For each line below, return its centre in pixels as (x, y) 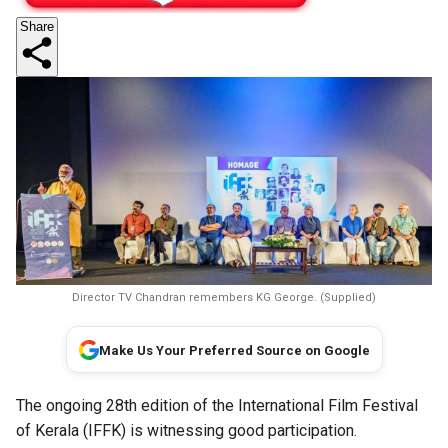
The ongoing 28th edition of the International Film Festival (217, 405)
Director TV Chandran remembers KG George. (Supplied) (224, 297)
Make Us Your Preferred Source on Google (234, 350)
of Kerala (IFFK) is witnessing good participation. (186, 430)
